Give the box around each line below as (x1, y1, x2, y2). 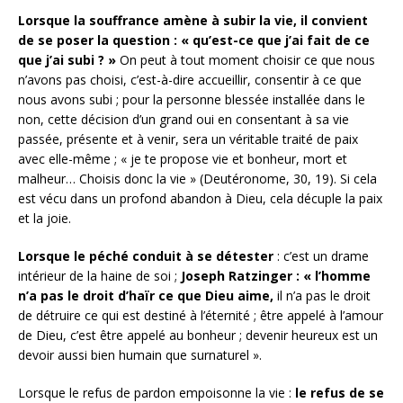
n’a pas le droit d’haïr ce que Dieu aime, (18, 286, 273, 304)
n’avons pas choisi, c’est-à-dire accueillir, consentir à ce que (18, 70, 362, 88)
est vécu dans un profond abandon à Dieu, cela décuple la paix (18, 189, 382, 207)
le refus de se (291, 383, 384, 401)
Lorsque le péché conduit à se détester (18, 246, 277, 264)
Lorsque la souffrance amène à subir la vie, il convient (18, 11, 368, 29)
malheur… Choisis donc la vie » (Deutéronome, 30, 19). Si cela (18, 169, 377, 187)
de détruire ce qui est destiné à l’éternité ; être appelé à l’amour (18, 306, 383, 324)
